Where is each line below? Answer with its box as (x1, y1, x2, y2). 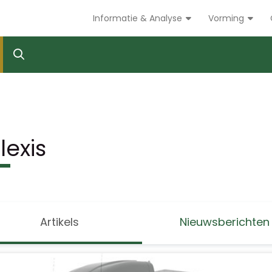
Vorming (208, 12, 246, 24)
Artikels (39, 214, 79, 229)
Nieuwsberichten (180, 214, 270, 229)
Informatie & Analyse (93, 12, 185, 24)
